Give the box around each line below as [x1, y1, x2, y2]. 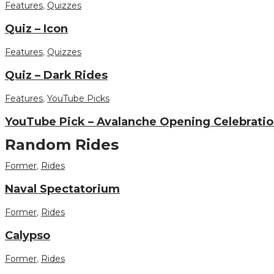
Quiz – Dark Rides [5, 68, 108, 83]
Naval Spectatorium [5, 182, 120, 196]
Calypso [5, 228, 50, 242]
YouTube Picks [47, 93, 109, 105]
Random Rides [5, 135, 119, 154]
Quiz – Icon [5, 22, 68, 36]
